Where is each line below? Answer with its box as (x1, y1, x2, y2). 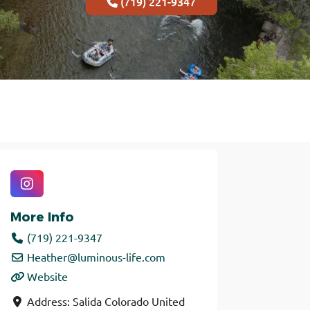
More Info (10, 209, 74, 225)
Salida (72, 293, 102, 308)
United (151, 293, 185, 308)
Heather (26, 249, 67, 264)
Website (26, 268, 68, 283)
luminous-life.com (77, 249, 165, 264)
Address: (26, 293, 73, 308)
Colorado (104, 293, 149, 308)
